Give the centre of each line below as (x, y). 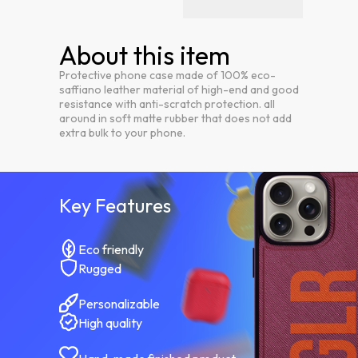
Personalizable (119, 304)
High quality (110, 323)
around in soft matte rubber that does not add (175, 119)
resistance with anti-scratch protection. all (167, 104)
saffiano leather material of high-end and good (179, 90)
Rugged (100, 269)
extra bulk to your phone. (122, 133)
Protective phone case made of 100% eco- (167, 76)
